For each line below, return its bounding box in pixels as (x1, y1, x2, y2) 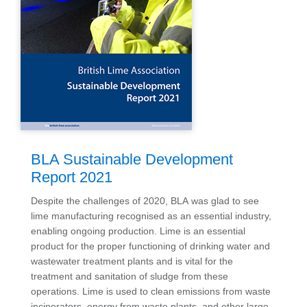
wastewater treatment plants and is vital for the (31, 255, 233, 267)
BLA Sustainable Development (31, 150, 233, 168)
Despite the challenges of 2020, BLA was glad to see (31, 195, 259, 206)
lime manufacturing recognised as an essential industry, (31, 210, 271, 221)
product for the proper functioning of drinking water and (31, 240, 270, 251)
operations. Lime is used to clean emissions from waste (31, 285, 271, 297)
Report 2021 (31, 168, 112, 186)
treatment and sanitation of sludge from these (31, 270, 228, 282)
